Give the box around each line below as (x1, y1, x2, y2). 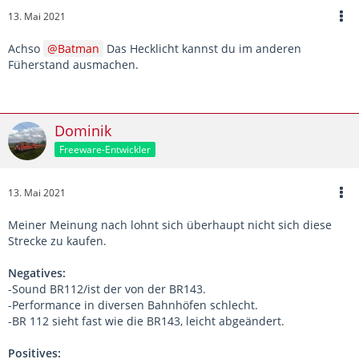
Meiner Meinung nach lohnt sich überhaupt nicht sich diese (8, 216, 332, 232)
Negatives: (8, 264, 66, 280)
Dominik (54, 120, 111, 140)
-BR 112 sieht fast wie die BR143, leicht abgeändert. (8, 313, 284, 329)
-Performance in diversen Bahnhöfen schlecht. (8, 296, 258, 313)
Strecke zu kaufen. (8, 232, 107, 248)
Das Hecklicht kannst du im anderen (103, 40, 301, 56)
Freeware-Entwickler (59, 142, 151, 156)
